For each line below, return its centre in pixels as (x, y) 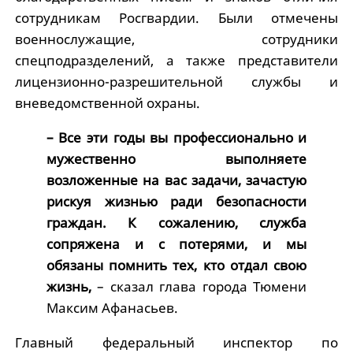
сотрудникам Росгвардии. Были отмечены (176, 17)
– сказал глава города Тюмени (202, 286)
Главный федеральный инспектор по (176, 342)
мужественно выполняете (176, 158)
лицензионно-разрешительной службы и (176, 81)
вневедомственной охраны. (107, 102)
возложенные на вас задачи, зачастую (176, 180)
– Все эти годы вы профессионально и (176, 137)
